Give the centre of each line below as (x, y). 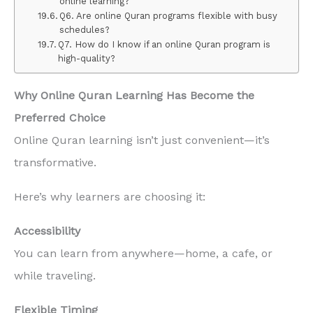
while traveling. (55, 275)
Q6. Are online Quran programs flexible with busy (169, 16)
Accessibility (47, 231)
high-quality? (87, 59)
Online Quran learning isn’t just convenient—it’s (142, 140)
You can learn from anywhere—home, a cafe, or (143, 253)
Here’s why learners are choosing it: (110, 197)
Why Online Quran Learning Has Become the (134, 96)
